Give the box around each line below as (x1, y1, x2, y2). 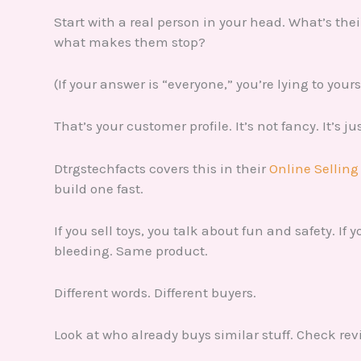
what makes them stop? (54, 34, 205, 51)
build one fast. (54, 180, 143, 197)
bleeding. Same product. (54, 242, 208, 259)
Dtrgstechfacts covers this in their (54, 160, 269, 176)
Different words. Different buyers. (54, 284, 256, 301)
